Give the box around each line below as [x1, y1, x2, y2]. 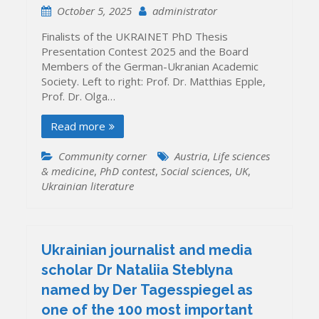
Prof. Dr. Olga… [41, 89, 116, 104]
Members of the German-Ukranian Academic [41, 59, 259, 74]
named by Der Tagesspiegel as [41, 281, 253, 298]
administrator [152, 4, 218, 19]
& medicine [41, 164, 95, 179]
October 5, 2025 [57, 4, 132, 19]
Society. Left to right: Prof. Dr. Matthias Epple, [41, 74, 266, 89]
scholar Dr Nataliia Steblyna [41, 261, 234, 278]
